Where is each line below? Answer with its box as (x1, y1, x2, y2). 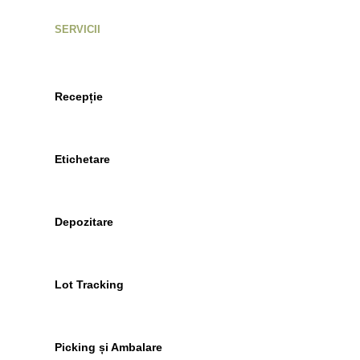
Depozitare (55, 215, 113, 229)
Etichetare (55, 153, 110, 166)
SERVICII (55, 23, 100, 36)
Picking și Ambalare (55, 341, 162, 354)
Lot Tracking (55, 278, 124, 292)
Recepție (55, 90, 103, 104)
